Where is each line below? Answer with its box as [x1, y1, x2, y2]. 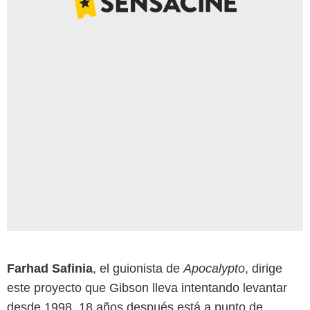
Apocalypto [183, 262, 245, 276]
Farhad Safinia [7, 262, 93, 276]
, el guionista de [93, 262, 183, 276]
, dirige [245, 262, 282, 276]
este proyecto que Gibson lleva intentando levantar [7, 281, 287, 295]
